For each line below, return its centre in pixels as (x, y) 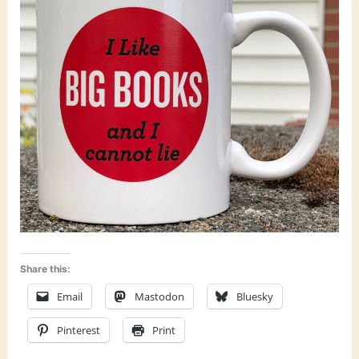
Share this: (46, 269)
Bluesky (255, 297)
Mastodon (160, 297)
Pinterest (79, 331)
